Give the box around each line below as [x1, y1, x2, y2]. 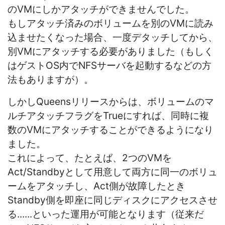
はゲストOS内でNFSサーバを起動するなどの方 [8, 59, 211, 71]
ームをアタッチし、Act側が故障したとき [8, 179, 185, 192]
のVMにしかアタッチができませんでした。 [8, 3, 194, 15]
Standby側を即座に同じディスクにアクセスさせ [8, 193, 217, 206]
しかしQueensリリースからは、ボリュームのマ [8, 95, 214, 107]
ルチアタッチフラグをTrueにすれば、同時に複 [8, 109, 209, 122]
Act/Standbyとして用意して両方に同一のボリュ [8, 165, 217, 178]
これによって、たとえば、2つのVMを [8, 151, 172, 164]
